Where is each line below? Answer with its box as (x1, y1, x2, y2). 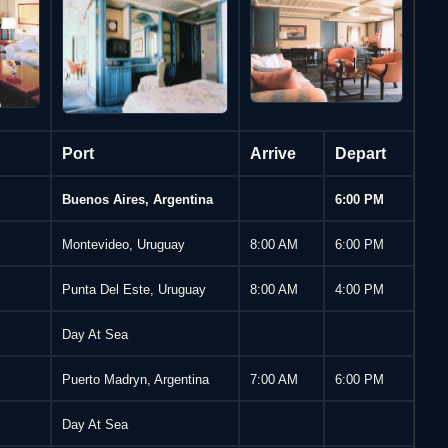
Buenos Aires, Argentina (62, 192, 214, 208)
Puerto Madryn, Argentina (62, 372, 210, 388)
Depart (335, 144, 387, 163)
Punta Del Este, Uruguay (62, 282, 207, 298)
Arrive (250, 144, 297, 163)
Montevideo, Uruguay (62, 237, 186, 253)
